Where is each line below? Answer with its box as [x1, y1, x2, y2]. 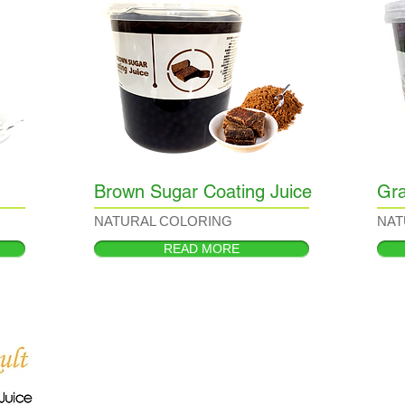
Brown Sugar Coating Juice [94, 181, 312, 202]
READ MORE [164, 241, 240, 256]
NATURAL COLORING [94, 213, 232, 229]
